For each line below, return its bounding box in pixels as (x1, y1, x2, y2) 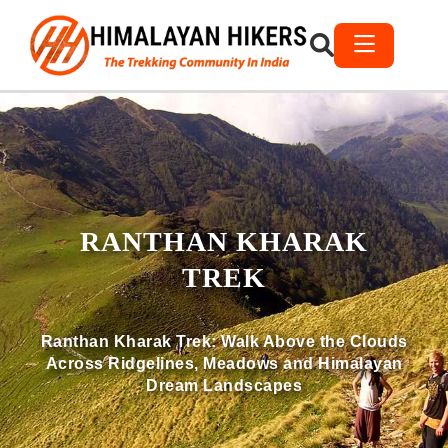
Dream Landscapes (146, 377, 302, 394)
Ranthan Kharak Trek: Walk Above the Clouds (40, 333, 408, 350)
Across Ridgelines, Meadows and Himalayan (45, 355, 403, 372)
